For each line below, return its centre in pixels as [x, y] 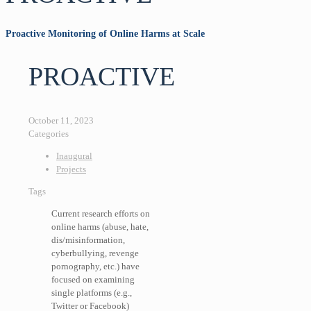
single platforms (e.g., [92, 292]
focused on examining [93, 279]
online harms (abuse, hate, [100, 226]
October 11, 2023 [61, 120]
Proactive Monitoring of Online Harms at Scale [105, 33]
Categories [49, 133]
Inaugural [74, 155]
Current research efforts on [101, 213]
